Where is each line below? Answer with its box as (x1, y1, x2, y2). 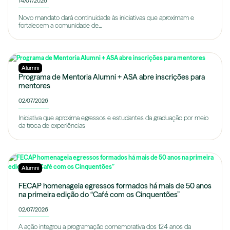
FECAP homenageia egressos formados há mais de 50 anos (18, 181, 212, 191)
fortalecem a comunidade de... (18, 22, 102, 30)
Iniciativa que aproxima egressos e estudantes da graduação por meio (18, 114, 208, 122)
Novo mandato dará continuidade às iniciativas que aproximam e (18, 14, 194, 22)
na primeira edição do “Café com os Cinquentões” (18, 190, 180, 200)
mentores (18, 81, 50, 91)
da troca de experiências (18, 122, 85, 130)
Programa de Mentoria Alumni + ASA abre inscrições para (18, 72, 205, 82)
